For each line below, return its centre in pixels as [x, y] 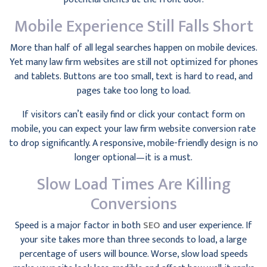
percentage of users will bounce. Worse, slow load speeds [133, 254]
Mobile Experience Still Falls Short [133, 27]
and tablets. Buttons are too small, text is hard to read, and [133, 77]
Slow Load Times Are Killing [133, 184]
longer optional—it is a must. [133, 158]
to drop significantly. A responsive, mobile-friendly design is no [133, 143]
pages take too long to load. [133, 91]
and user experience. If [206, 226]
